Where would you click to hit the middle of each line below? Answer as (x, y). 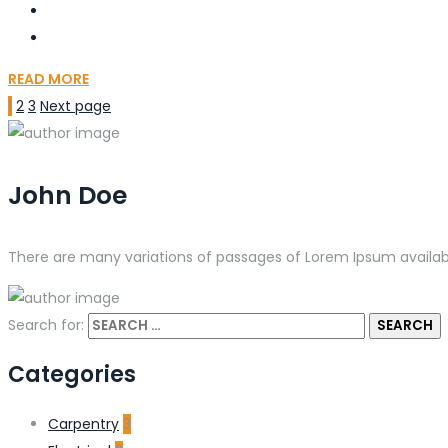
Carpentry (83, 423)
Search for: (46, 324)
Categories (72, 374)
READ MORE (48, 79)
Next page (75, 106)
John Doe (67, 195)
